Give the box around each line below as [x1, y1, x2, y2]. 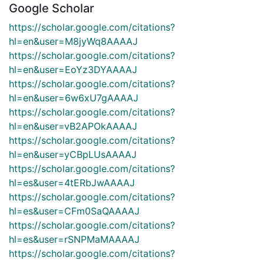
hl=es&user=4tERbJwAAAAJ [9, 176, 135, 189]
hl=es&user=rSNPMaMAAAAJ [9, 233, 140, 245]
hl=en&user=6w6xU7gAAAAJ [9, 91, 138, 104]
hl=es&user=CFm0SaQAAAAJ [9, 204, 140, 217]
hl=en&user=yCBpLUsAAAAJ [9, 148, 137, 160]
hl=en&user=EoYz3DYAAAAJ [9, 63, 137, 75]
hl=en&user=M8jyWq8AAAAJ [9, 35, 138, 47]
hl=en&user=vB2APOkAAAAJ [9, 120, 137, 132]
